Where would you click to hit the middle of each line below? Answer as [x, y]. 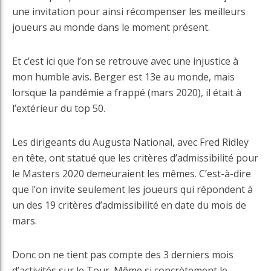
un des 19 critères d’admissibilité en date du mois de [129, 205]
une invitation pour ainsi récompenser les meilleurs [129, 12]
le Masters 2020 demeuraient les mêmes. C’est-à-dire [132, 174]
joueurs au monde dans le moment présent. [111, 28]
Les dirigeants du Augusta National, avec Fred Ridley [130, 142]
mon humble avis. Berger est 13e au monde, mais [123, 77]
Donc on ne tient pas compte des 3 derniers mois [123, 255]
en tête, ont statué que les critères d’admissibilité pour [135, 158]
